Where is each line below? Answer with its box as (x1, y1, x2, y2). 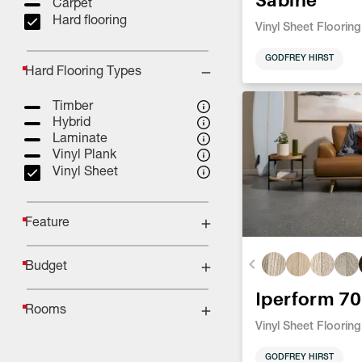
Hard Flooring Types (25, 65, 141, 79)
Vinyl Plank (53, 149, 116, 162)
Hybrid (53, 116, 90, 130)
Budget (25, 260, 67, 274)
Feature (25, 217, 69, 230)
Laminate (53, 133, 107, 146)
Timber (53, 100, 93, 114)
